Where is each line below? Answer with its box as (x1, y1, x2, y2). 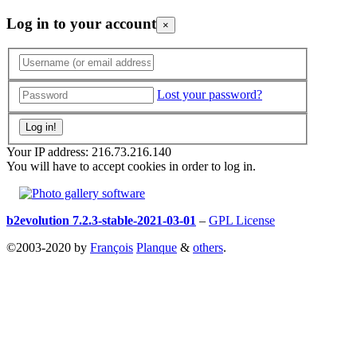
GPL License (209, 214, 275, 228)
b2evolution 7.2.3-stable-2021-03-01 (6, 214, 196, 228)
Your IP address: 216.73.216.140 (6, 145, 171, 159)
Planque (136, 241, 177, 255)
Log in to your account (6, 14, 156, 32)
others (193, 241, 223, 255)
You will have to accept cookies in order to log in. (6, 159, 256, 174)
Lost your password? (157, 87, 262, 101)
